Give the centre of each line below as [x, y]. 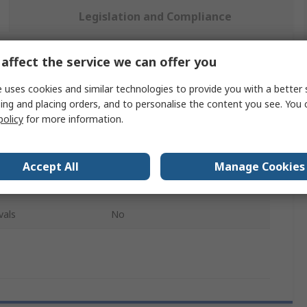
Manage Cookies [260, 166]
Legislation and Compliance [155, 17]
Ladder [126, 158]
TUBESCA [132, 130]
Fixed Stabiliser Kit [152, 186]
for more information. [73, 119]
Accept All [51, 166]
